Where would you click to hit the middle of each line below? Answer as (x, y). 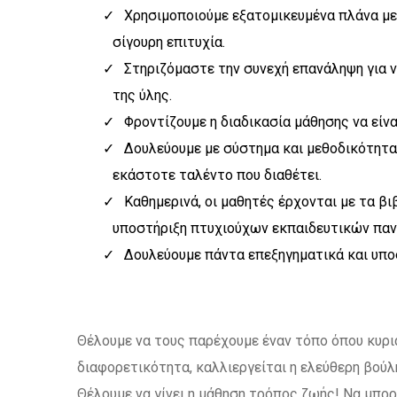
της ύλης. (142, 95)
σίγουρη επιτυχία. (169, 42)
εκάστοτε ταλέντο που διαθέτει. (217, 175)
